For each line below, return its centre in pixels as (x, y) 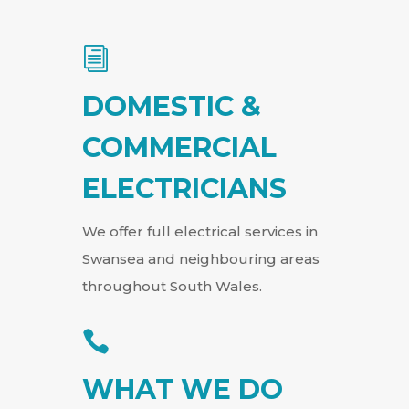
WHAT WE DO (182, 390)
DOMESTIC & (171, 107)
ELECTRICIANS (184, 189)
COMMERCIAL (179, 148)
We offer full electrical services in (199, 232)
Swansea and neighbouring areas (200, 259)
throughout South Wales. (172, 287)
